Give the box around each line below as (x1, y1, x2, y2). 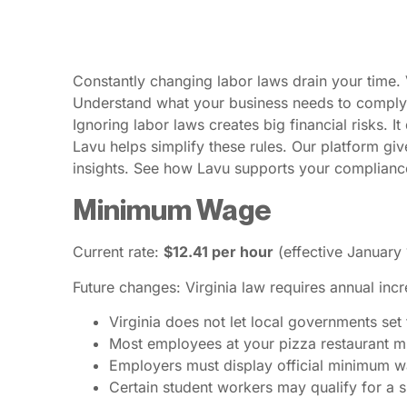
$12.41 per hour (164, 243, 273, 262)
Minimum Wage (73, 192, 272, 227)
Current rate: (73, 243, 164, 262)
